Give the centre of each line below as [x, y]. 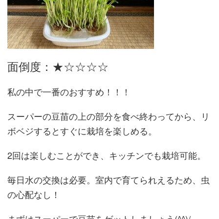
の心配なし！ [34, 194]
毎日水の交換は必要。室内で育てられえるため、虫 [109, 179]
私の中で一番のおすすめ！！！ [69, 91]
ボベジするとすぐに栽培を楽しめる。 [82, 131]
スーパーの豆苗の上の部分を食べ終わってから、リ [109, 116]
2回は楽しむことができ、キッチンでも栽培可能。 [107, 155]
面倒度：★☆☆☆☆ [58, 66]
